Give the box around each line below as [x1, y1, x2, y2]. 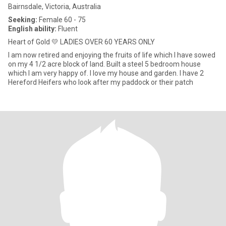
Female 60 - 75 [37, 16, 86, 24]
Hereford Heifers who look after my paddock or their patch [8, 78, 193, 86]
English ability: [8, 25, 56, 33]
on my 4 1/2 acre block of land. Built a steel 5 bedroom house [8, 60, 201, 68]
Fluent [56, 25, 78, 33]
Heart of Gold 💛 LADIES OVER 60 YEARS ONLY [8, 38, 155, 46]
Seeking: [8, 16, 37, 24]
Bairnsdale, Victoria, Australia [8, 3, 101, 11]
